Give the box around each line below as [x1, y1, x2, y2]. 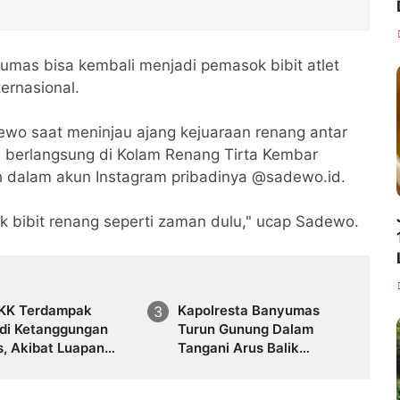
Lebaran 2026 [177, 357, 268, 375]
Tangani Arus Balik [177, 338, 299, 356]
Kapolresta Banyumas [177, 301, 320, 319]
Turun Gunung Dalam [177, 320, 313, 337]
